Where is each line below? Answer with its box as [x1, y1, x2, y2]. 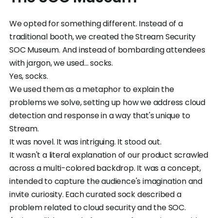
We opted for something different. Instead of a [9, 18, 183, 29]
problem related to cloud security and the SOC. [9, 201, 190, 213]
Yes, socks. [9, 70, 48, 82]
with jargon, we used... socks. [9, 57, 113, 69]
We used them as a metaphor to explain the [9, 83, 174, 95]
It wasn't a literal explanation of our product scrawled [9, 149, 208, 161]
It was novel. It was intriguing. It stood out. [9, 136, 162, 147]
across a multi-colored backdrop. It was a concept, [9, 162, 201, 174]
